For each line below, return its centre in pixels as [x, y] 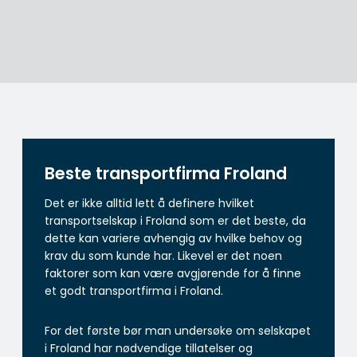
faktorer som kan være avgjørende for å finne [173, 273]
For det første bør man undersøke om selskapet [178, 330]
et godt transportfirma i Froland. [134, 290]
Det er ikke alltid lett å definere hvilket [149, 203]
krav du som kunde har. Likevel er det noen [163, 255]
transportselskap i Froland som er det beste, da [175, 220]
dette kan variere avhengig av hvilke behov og [173, 238]
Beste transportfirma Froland [166, 174]
